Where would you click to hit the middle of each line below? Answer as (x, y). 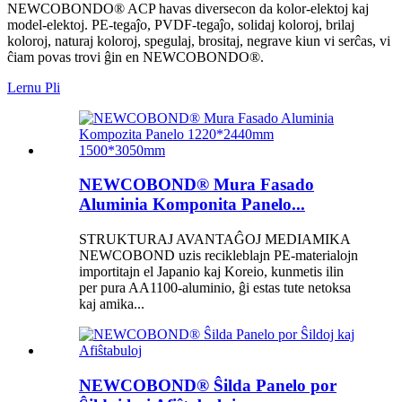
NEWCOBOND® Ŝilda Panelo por (208, 385)
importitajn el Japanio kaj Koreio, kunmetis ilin (211, 272)
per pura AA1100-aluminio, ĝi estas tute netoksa (215, 288)
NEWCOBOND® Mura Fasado (197, 185)
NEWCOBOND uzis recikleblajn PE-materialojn (218, 256)
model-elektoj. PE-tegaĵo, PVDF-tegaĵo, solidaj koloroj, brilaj (181, 24)
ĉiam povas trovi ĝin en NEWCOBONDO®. (135, 57)
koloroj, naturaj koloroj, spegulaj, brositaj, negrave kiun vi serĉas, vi (199, 40)
